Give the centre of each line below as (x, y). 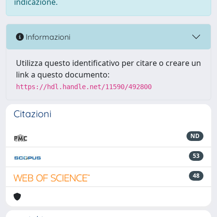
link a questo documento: (63, 75)
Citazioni (32, 114)
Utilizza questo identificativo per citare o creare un (108, 63)
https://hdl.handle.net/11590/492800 (84, 87)
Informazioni (47, 37)
